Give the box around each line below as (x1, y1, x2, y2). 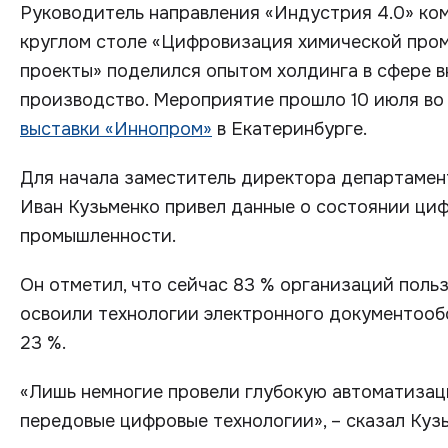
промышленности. (20, 225, 176, 247)
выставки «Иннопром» (20, 118, 212, 140)
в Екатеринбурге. (212, 118, 367, 140)
